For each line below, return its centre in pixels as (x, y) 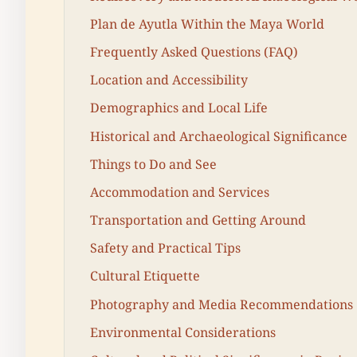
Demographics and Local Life (179, 108)
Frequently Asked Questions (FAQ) (194, 51)
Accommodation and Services (180, 192)
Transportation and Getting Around (198, 220)
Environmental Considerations (183, 332)
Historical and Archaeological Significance (219, 136)
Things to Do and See (153, 164)
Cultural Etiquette (145, 276)
